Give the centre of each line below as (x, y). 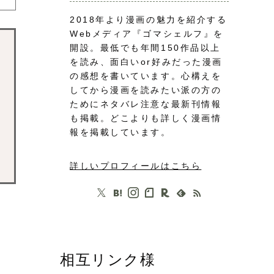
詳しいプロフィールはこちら (136, 166)
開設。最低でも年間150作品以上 (145, 48)
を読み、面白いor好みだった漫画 (146, 62)
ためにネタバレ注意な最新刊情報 (146, 104)
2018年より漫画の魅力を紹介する (149, 20)
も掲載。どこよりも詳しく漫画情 (146, 118)
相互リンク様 (108, 259)
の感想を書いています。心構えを (146, 76)
